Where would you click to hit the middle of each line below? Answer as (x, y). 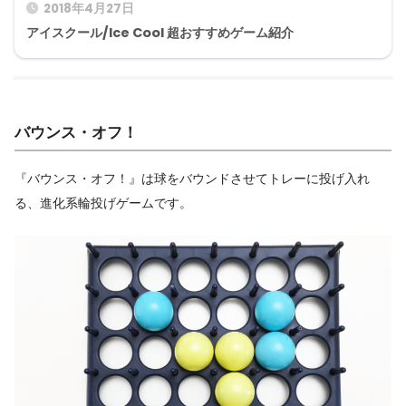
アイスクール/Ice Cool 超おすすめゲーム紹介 (160, 32)
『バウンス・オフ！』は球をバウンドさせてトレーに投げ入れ (192, 179)
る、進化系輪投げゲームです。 (103, 203)
